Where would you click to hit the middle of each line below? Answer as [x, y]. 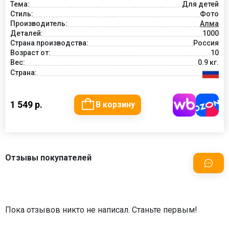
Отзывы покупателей [48, 157]
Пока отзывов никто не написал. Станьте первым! [101, 210]
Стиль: [22, 14]
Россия [206, 43]
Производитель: [39, 23]
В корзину [115, 105]
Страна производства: [49, 43]
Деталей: [27, 33]
